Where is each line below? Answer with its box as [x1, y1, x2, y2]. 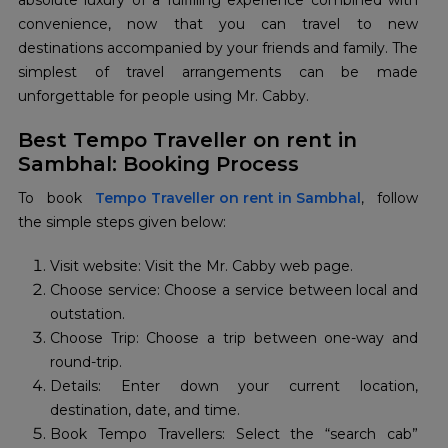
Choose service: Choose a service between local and [50, 281, 418, 300]
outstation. [50, 305, 125, 324]
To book [18, 189, 95, 208]
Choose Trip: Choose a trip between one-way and [50, 329, 418, 348]
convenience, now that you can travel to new [18, 15, 418, 34]
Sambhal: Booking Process [18, 152, 299, 177]
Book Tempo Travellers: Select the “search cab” [50, 425, 418, 444]
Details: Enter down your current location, [50, 377, 418, 396]
